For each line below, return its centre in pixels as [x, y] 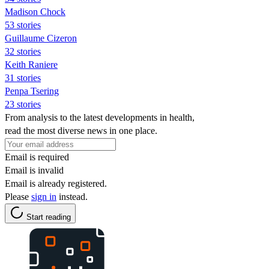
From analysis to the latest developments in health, [100, 117]
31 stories [23, 77]
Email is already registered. [56, 183]
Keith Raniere [31, 64]
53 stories [23, 25]
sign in [44, 196]
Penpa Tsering [32, 91]
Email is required [37, 157]
